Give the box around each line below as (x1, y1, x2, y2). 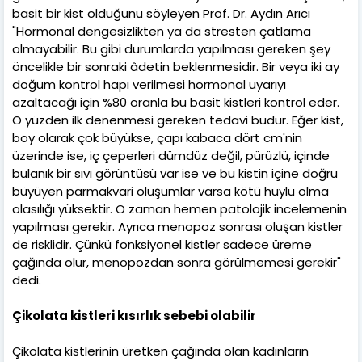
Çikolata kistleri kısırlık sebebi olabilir (12, 306, 256, 324)
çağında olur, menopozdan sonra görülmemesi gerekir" (12, 253, 341, 271)
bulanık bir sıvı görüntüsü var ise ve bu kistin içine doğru (12, 164, 338, 182)
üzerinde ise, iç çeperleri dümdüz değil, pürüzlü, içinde (12, 146, 330, 164)
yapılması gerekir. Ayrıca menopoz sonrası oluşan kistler (12, 217, 343, 235)
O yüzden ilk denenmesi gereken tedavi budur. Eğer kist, (12, 111, 343, 128)
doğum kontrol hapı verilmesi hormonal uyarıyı (12, 75, 286, 93)
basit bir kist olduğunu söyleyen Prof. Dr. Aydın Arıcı (12, 4, 310, 22)
